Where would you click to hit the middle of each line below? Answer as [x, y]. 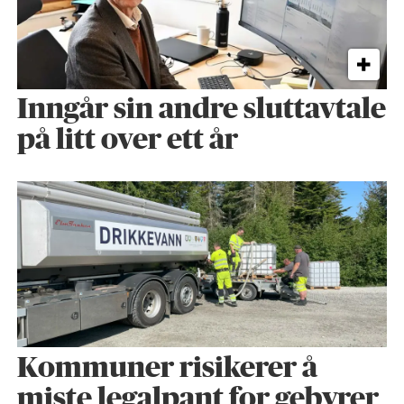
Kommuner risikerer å [167, 368]
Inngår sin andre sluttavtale [201, 110]
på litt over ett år [127, 141]
